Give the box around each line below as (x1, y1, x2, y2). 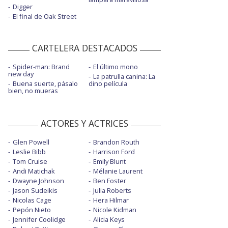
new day (8, 69, 34, 79)
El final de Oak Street (13, 12, 76, 21)
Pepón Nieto (13, 205, 51, 215)
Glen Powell (13, 137, 49, 147)
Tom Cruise (13, 157, 47, 166)
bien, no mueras (8, 86, 58, 96)
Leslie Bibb (13, 147, 46, 157)
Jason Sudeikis (13, 186, 58, 195)
